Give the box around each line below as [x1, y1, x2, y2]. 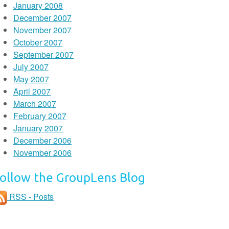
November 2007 [13, 24, 72, 36]
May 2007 [13, 73, 49, 85]
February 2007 [13, 110, 66, 122]
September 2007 [13, 49, 74, 60]
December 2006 [13, 134, 72, 146]
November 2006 [13, 147, 72, 158]
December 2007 [13, 12, 72, 24]
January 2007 [13, 122, 63, 134]
